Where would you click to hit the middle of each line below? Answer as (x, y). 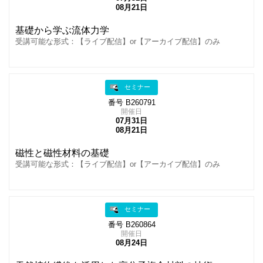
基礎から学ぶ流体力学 (62, 31)
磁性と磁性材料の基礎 (62, 153)
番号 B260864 (131, 225)
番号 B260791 (131, 102)
